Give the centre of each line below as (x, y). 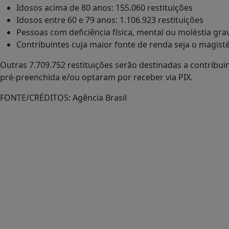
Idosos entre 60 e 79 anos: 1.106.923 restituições (110, 20)
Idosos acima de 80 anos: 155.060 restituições (105, 8)
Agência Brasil (99, 98)
